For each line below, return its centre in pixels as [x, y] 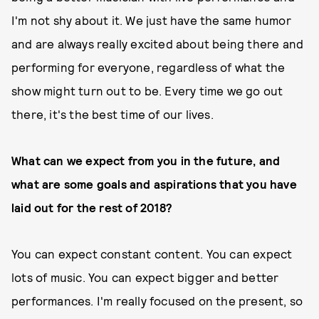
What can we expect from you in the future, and [146, 160]
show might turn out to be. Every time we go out [147, 90]
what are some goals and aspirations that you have [154, 184]
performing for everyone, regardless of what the [148, 67]
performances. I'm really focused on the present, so [157, 300]
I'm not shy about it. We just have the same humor [151, 20]
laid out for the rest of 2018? [92, 207]
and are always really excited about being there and [158, 43]
